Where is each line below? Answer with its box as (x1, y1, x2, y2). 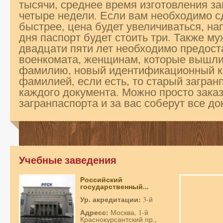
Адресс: (80, 207, 111, 218)
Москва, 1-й (111, 208, 148, 218)
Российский (80, 174, 122, 185)
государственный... (80, 181, 149, 192)
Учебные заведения (19, 153, 116, 168)
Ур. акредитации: (80, 194, 143, 205)
